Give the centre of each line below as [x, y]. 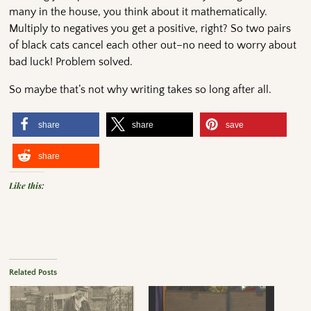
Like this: [27, 186]
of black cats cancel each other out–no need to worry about [153, 45]
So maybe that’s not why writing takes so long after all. [141, 90]
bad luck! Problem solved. [71, 62]
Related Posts [33, 273]
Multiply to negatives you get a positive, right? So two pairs [150, 29]
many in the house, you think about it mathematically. [138, 12]
